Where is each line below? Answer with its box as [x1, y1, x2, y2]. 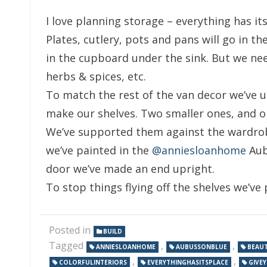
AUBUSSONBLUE [176, 242, 227, 251]
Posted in [49, 223, 93, 237]
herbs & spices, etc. [46, 69, 146, 83]
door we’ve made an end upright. [46, 161, 215, 176]
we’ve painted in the [46, 142, 152, 157]
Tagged [49, 238, 86, 252]
